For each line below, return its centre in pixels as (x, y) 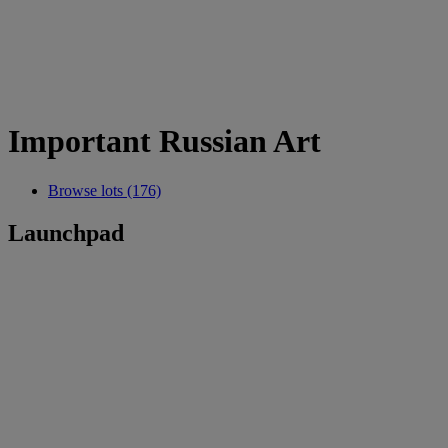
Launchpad (66, 232)
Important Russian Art (164, 141)
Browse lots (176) (104, 190)
